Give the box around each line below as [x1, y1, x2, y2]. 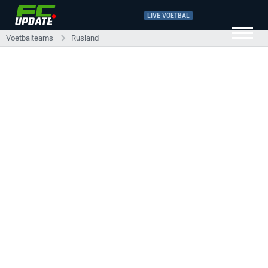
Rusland [71, 33, 99, 42]
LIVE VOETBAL [147, 11, 190, 20]
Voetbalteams [6, 33, 53, 42]
